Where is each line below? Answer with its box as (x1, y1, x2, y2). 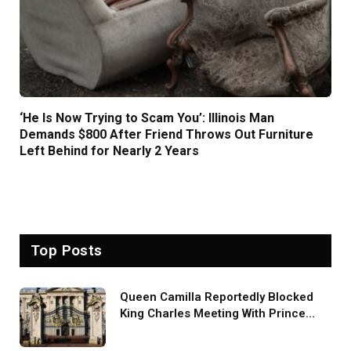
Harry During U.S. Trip (120, 322, 240, 337)
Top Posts (31, 241, 103, 259)
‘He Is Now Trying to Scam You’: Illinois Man (20, 110, 274, 125)
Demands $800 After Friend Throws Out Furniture (20, 126, 313, 142)
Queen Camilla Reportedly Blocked (120, 289, 313, 304)
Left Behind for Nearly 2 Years (20, 143, 199, 158)
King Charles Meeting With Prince (120, 306, 306, 320)
